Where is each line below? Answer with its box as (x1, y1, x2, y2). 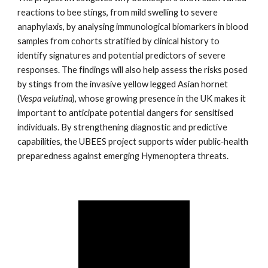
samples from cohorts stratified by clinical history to (17, 36, 220, 47)
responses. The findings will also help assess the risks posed (17, 65, 248, 75)
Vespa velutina (20, 93, 73, 104)
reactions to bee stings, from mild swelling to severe (17, 7, 218, 18)
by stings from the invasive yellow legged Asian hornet (17, 79, 229, 90)
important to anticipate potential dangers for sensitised (17, 108, 234, 118)
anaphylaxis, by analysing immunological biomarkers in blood (17, 22, 249, 32)
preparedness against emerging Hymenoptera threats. (17, 151, 229, 162)
